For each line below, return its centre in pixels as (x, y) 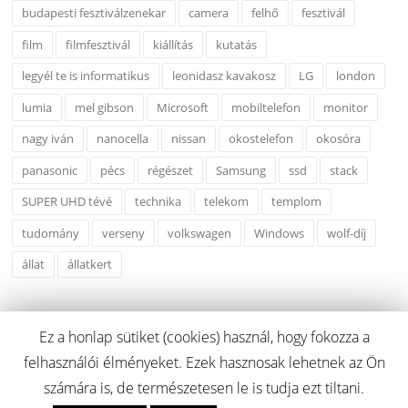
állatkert (90, 265)
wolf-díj (347, 233)
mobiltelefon (266, 107)
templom (297, 202)
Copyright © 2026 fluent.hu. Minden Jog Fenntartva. (204, 386)
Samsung (241, 170)
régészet (171, 170)
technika (158, 202)
